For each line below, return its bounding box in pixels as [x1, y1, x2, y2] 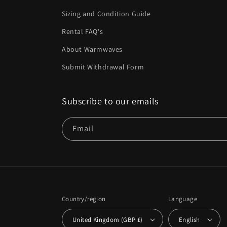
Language [168, 195, 197, 203]
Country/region [62, 195, 106, 203]
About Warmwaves [62, 45, 123, 54]
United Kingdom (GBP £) [72, 215, 143, 224]
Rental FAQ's [62, 27, 103, 36]
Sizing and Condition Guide [62, 9, 151, 18]
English [178, 215, 200, 224]
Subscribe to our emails [62, 95, 159, 107]
